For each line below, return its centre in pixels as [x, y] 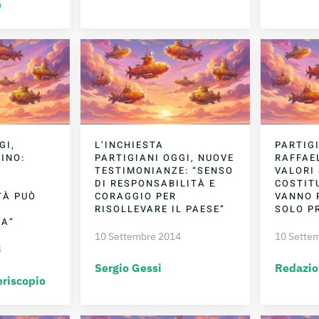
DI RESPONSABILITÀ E [156, 184]
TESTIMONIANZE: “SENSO [164, 171]
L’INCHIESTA [130, 145]
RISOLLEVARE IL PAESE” [160, 209]
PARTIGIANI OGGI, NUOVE [165, 158]
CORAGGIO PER [136, 197]
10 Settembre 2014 [138, 237]
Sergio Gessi [129, 268]
